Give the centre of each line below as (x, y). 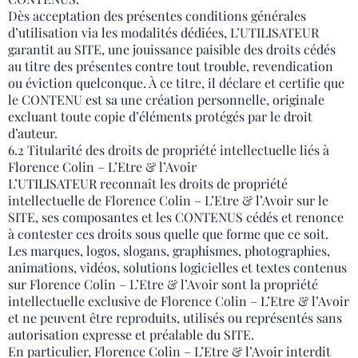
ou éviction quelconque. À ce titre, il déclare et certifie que (176, 83)
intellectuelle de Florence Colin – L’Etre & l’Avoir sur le (168, 200)
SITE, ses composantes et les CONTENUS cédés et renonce (176, 217)
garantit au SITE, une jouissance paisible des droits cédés (172, 49)
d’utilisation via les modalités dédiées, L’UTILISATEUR (163, 32)
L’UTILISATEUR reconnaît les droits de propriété (148, 183)
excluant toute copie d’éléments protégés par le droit (160, 116)
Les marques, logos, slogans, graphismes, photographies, (169, 251)
